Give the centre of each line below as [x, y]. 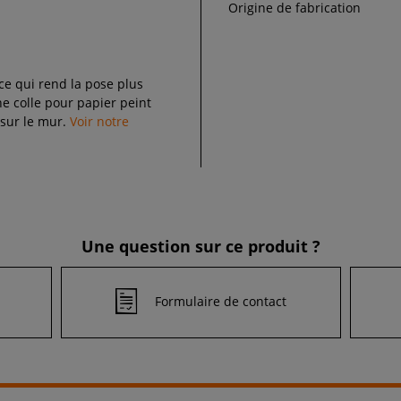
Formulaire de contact [220, 302]
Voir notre [100, 121]
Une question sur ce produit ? [200, 246]
